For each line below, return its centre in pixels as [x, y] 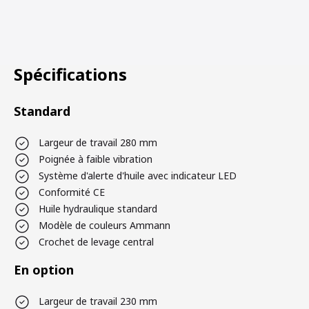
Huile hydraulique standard [98, 208]
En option [44, 269]
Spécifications [70, 74]
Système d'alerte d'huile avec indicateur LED [138, 175]
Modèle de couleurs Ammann [104, 225]
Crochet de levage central [96, 241]
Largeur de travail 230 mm [98, 301]
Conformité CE [72, 192]
